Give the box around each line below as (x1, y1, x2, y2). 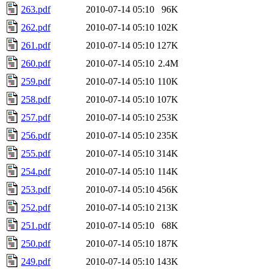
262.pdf (21, 22, 50, 32)
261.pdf (21, 40, 50, 50)
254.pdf (21, 166, 50, 177)
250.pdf (21, 238, 50, 249)
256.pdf (21, 130, 50, 141)
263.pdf (21, 4, 50, 14)
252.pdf (21, 202, 50, 213)
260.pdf (21, 58, 50, 68)
